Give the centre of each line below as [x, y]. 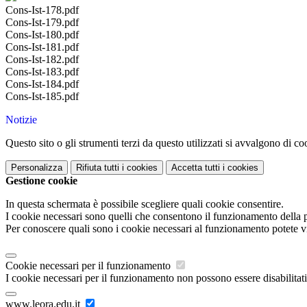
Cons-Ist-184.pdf [42, 84]
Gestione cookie [41, 181]
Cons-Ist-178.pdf [42, 10]
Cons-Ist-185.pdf [42, 97]
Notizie [21, 120]
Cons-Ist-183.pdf [42, 72]
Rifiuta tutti [98, 168]
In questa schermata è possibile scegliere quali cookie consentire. [145, 204]
